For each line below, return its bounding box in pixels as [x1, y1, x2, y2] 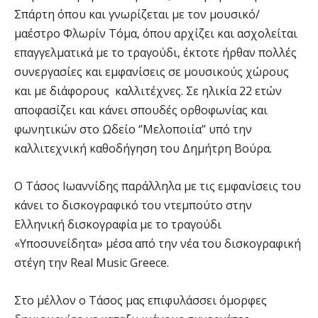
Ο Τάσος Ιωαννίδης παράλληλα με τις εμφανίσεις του [14, 178, 301, 194]
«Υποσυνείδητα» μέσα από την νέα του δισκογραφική [14, 236, 301, 252]
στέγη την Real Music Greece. [14, 255, 172, 271]
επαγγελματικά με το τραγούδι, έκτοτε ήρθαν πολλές [14, 45, 297, 61]
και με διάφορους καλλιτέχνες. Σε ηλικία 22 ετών [14, 83, 282, 99]
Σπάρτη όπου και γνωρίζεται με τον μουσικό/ [14, 6, 260, 23]
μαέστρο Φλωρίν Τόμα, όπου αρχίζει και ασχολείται [14, 26, 297, 42]
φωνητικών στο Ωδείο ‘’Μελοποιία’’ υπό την [14, 121, 252, 138]
